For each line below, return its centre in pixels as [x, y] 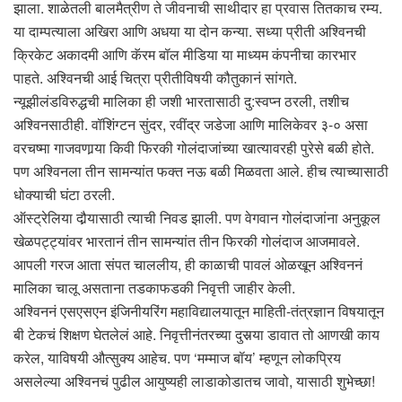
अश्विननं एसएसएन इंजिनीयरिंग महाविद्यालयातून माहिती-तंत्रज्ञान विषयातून [199, 310]
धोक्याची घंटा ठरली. [64, 194]
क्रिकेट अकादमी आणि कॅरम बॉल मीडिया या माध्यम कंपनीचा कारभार [185, 54]
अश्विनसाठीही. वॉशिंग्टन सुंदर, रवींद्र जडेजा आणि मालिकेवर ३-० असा [191, 124]
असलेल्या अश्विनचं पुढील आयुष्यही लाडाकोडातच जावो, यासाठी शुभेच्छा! [194, 380]
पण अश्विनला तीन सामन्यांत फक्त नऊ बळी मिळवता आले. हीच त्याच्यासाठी [201, 170]
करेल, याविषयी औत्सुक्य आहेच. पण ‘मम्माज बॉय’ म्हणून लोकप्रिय [177, 357]
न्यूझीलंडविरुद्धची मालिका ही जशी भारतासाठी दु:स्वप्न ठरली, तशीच [181, 100]
